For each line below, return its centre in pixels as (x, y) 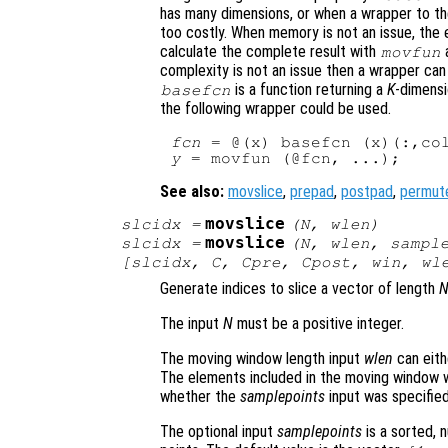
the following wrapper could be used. (275, 109)
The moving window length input (262, 359)
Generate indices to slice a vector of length (299, 289)
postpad (367, 192)
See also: (192, 192)
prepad (312, 192)
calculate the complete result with (270, 52)
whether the (200, 397)
